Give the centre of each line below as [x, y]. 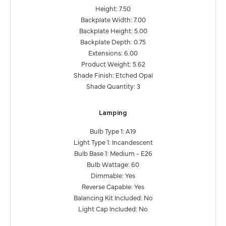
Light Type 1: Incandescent [113, 142]
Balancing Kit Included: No [113, 197]
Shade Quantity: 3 [113, 86]
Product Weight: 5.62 [113, 64]
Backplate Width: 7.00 [113, 19]
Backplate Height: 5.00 [113, 31]
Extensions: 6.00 [113, 53]
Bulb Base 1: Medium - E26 [113, 153]
